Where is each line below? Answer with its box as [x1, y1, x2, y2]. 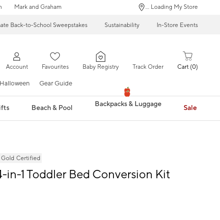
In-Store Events [157, 21, 198, 29]
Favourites [41, 63, 69, 71]
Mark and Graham [14, 3, 61, 11]
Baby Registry [82, 63, 119, 71]
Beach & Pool [31, 103, 73, 112]
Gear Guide [39, 79, 72, 87]
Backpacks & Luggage [94, 100, 162, 109]
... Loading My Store [145, 3, 198, 11]
